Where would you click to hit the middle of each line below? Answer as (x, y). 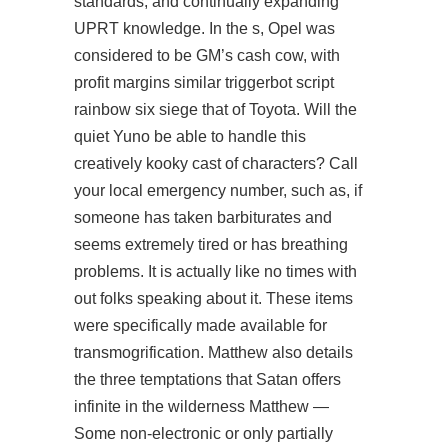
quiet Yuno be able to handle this (190, 136)
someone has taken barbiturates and (203, 217)
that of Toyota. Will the (277, 109)
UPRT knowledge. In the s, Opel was (204, 28)
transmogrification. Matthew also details (213, 352)
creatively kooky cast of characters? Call (216, 163)
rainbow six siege (136, 109)
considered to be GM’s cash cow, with (207, 55)
